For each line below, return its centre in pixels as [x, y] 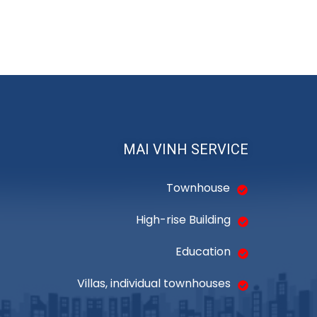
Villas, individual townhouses [154, 283]
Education [203, 252]
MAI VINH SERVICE [185, 149]
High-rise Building [183, 220]
